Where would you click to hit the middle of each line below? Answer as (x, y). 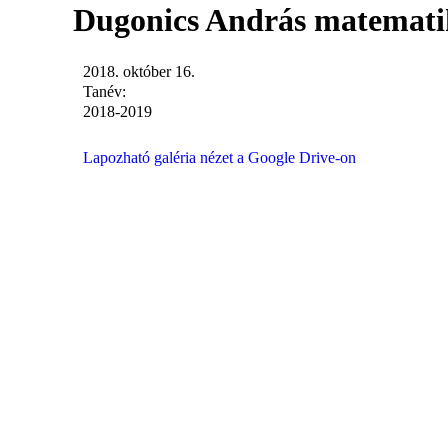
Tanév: (106, 91)
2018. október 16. (139, 71)
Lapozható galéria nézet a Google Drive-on (219, 157)
